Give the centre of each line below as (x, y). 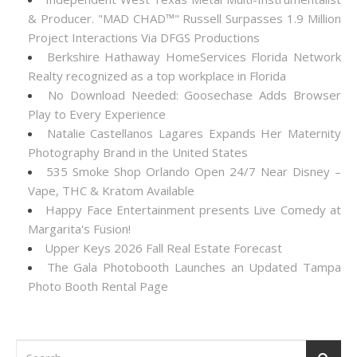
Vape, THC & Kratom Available (111, 190)
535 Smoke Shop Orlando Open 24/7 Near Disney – (194, 171)
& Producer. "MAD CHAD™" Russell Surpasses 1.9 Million (184, 18)
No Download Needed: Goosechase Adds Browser (194, 95)
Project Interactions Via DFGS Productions (144, 37)
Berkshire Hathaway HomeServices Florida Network (194, 57)
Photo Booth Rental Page (98, 286)
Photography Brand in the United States (138, 152)
